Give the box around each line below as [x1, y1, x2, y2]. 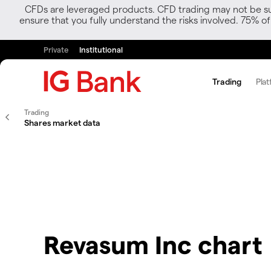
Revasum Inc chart [44, 229, 263, 260]
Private [44, 45, 68, 54]
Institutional [79, 45, 123, 54]
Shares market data [24, 117, 100, 128]
